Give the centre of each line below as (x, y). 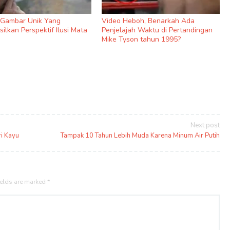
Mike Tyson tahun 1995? (141, 39)
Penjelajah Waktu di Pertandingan (157, 30)
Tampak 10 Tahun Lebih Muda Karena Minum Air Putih (140, 135)
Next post (205, 125)
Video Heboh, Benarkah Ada (148, 21)
